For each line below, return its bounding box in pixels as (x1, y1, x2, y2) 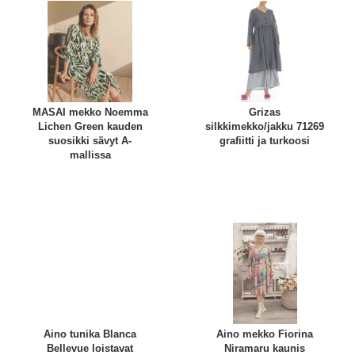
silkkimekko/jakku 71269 (205, 120, 325, 133)
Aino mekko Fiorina (216, 327, 314, 340)
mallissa (69, 149, 111, 162)
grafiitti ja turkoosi (219, 135, 311, 147)
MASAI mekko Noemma (32, 106, 148, 119)
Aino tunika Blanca (44, 327, 137, 340)
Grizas (249, 106, 281, 119)
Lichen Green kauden (37, 120, 143, 133)
